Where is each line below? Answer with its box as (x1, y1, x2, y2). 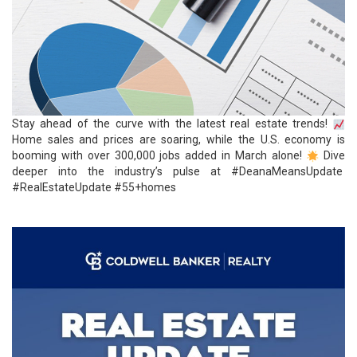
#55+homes (114, 181, 181, 194)
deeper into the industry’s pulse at (12, 165, 231, 178)
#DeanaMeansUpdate (231, 165, 343, 178)
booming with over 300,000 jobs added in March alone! (12, 149, 307, 162)
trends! (287, 117, 333, 130)
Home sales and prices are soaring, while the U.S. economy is (12, 133, 345, 146)
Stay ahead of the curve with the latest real (12, 117, 255, 130)
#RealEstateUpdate (12, 181, 114, 194)
